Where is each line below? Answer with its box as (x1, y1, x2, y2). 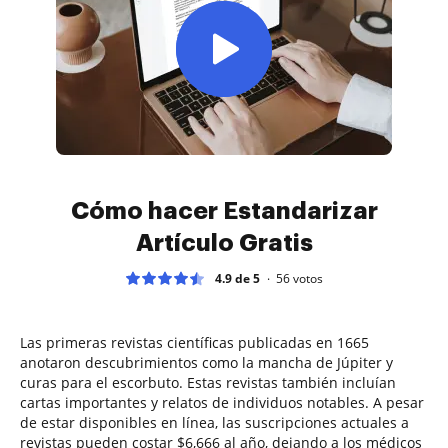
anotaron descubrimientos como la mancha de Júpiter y (20, 352, 393, 372)
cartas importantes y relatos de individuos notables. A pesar (20, 392, 424, 412)
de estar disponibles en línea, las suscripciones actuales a (20, 412, 409, 432)
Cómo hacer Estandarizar (70, 198, 378, 223)
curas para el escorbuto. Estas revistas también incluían (20, 372, 396, 392)
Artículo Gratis (135, 230, 313, 255)
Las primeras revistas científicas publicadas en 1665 (20, 332, 369, 352)
